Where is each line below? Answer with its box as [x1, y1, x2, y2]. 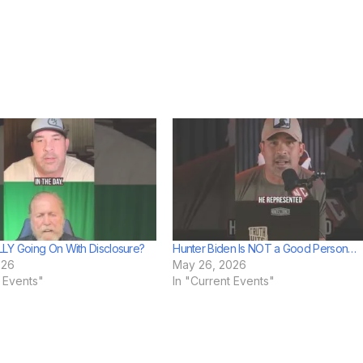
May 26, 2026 [173, 258, 247, 272]
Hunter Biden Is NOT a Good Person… [173, 241, 357, 256]
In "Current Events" [173, 274, 275, 288]
